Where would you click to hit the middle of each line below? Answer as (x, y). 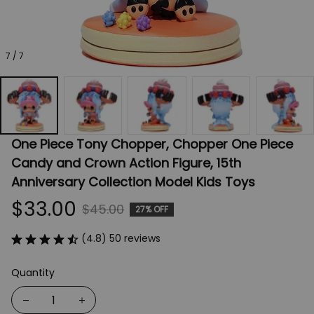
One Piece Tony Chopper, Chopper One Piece (152, 144)
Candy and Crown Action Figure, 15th (126, 163)
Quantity (33, 273)
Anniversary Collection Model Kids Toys (133, 182)
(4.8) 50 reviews (121, 239)
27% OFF (152, 209)
